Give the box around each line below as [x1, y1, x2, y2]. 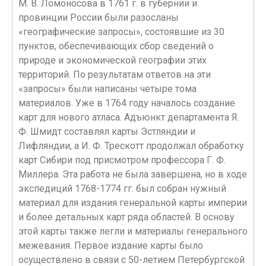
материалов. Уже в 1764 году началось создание [18, 97, 235, 109]
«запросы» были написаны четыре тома [18, 83, 197, 94]
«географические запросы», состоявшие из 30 [18, 26, 224, 37]
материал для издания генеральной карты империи [18, 197, 247, 208]
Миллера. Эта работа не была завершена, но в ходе [18, 169, 247, 180]
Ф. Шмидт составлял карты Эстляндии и [18, 126, 195, 137]
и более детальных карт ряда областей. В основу [18, 211, 235, 223]
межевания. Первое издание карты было [18, 240, 203, 251]
